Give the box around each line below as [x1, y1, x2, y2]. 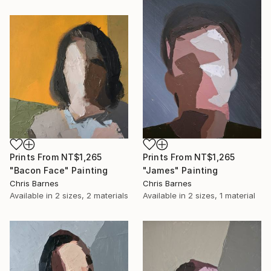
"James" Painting [143, 165, 218, 175]
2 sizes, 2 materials [55, 190, 128, 200]
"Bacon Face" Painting [10, 165, 108, 175]
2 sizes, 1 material [188, 190, 255, 200]
